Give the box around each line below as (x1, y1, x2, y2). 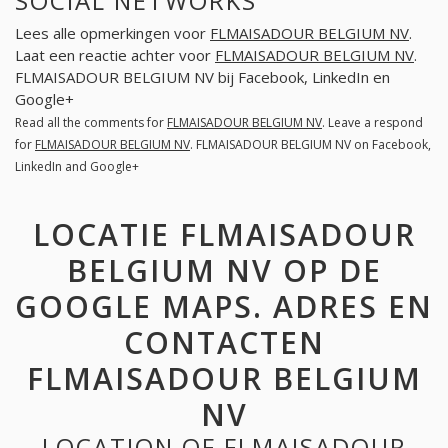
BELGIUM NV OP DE (66, 249, 382, 291)
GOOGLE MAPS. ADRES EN (15, 285, 433, 327)
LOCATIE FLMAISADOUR (32, 213, 416, 255)
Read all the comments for (15, 114, 167, 132)
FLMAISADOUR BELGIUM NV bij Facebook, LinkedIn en (15, 67, 390, 88)
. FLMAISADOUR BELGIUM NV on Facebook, (190, 136, 431, 154)
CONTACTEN (123, 321, 325, 363)
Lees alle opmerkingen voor (15, 23, 210, 44)
